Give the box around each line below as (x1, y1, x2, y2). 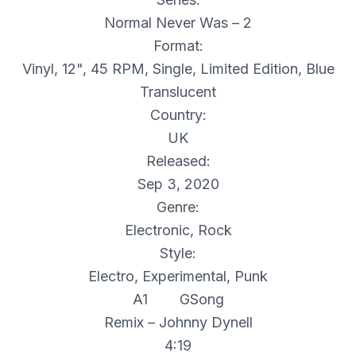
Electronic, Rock (124, 222, 232, 239)
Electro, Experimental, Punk (88, 268, 268, 285)
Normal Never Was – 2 (104, 14, 252, 32)
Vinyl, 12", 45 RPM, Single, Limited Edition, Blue (21, 60, 335, 78)
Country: (149, 106, 207, 124)
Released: (145, 153, 211, 170)
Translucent (140, 83, 216, 101)
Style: (160, 245, 196, 262)
